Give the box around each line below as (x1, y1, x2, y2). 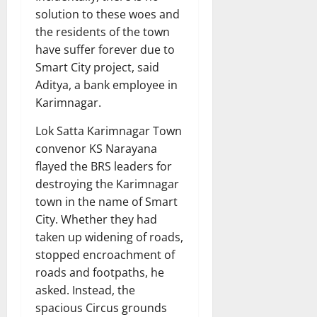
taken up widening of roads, (35, 229, 183, 245)
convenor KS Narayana (35, 141, 157, 156)
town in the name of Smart (35, 194, 178, 209)
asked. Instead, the (35, 282, 135, 298)
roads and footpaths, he (35, 265, 164, 280)
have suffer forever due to (35, 42, 175, 57)
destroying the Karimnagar (35, 176, 179, 192)
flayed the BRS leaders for (35, 158, 172, 174)
